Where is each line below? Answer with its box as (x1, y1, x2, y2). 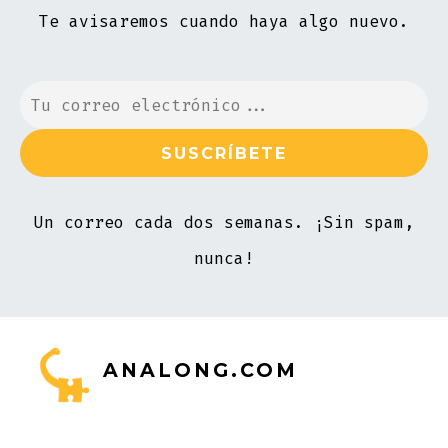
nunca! (194, 247, 254, 269)
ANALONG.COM (102, 358, 298, 383)
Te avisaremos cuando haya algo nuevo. (39, 11, 409, 33)
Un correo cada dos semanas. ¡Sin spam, (34, 211, 414, 233)
